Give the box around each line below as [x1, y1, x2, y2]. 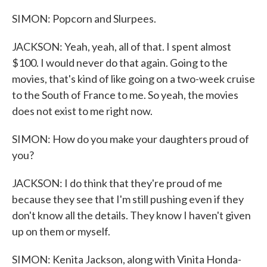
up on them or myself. [12, 225, 110, 238]
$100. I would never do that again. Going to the [12, 56, 228, 69]
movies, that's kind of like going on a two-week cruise [12, 72, 255, 85]
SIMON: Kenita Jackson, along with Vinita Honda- [12, 253, 241, 266]
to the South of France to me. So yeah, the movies [12, 88, 238, 101]
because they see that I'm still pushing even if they [12, 193, 244, 206]
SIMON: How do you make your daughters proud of [12, 132, 249, 145]
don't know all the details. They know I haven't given [12, 209, 251, 222]
